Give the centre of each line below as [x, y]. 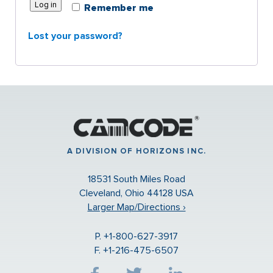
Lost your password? [75, 36]
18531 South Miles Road [136, 179]
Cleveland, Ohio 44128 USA [136, 193]
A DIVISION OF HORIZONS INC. [136, 151]
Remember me [119, 8]
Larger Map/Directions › [136, 207]
